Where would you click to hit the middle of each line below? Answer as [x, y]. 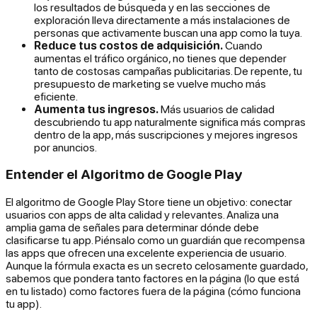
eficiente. [56, 96]
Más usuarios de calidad [217, 109]
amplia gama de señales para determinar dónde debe [132, 227]
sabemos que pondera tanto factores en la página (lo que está [152, 278]
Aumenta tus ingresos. [96, 109]
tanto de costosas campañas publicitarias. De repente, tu [168, 70]
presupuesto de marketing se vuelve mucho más [150, 83]
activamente [132, 32]
